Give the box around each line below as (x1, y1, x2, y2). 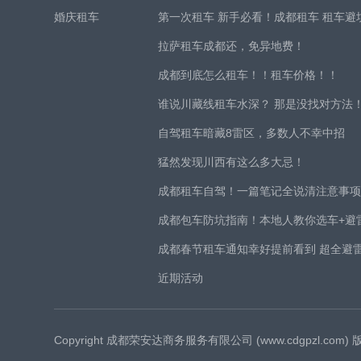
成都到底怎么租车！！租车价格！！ (158, 68, 339, 81)
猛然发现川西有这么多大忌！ (158, 156, 305, 168)
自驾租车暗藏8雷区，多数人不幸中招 (158, 127, 346, 139)
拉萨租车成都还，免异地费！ (158, 39, 305, 52)
